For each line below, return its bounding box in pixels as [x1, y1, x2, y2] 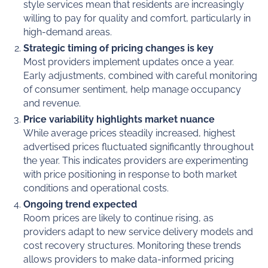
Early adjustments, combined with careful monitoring [23, 70, 258, 82]
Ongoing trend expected [23, 199, 138, 211]
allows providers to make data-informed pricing [23, 254, 234, 266]
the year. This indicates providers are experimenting [23, 155, 249, 167]
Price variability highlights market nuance [23, 114, 215, 126]
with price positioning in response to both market [23, 169, 237, 181]
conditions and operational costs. [23, 182, 169, 194]
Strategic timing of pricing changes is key [23, 42, 214, 54]
